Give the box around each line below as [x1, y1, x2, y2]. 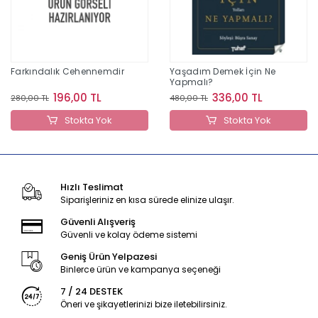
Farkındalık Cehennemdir [11, 65, 124, 78]
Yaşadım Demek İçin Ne [170, 65, 276, 78]
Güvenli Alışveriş [60, 215, 136, 229]
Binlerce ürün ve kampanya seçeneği [60, 263, 221, 276]
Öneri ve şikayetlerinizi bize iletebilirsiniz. [60, 298, 227, 311]
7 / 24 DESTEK [60, 285, 123, 299]
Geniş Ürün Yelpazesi [60, 250, 157, 264]
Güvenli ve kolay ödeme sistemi [60, 229, 197, 241]
